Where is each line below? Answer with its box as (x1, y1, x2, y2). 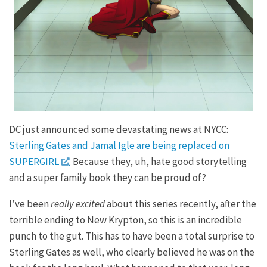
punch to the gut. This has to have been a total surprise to (9, 229, 254, 243)
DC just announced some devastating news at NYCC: (9, 123, 228, 136)
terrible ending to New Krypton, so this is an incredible (9, 213, 242, 227)
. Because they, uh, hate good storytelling (69, 155, 247, 169)
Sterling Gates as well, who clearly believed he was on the (9, 246, 254, 259)
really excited (51, 197, 105, 211)
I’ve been (9, 197, 51, 211)
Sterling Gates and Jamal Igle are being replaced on (9, 139, 229, 153)
